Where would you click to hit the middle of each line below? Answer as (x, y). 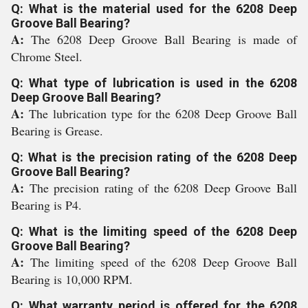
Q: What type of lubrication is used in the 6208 (154, 83)
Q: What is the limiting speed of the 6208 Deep (154, 231)
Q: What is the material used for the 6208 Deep (154, 9)
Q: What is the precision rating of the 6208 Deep (154, 157)
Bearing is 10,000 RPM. (72, 279)
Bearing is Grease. (57, 131)
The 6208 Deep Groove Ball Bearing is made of (164, 39)
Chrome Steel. (47, 56)
